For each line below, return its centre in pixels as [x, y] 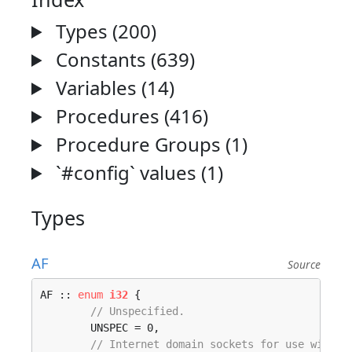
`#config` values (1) [137, 172]
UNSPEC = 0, [65, 328]
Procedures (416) [130, 116]
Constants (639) [123, 59]
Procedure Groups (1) [150, 144]
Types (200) [104, 31]
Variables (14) [113, 88]
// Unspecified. [137, 311]
